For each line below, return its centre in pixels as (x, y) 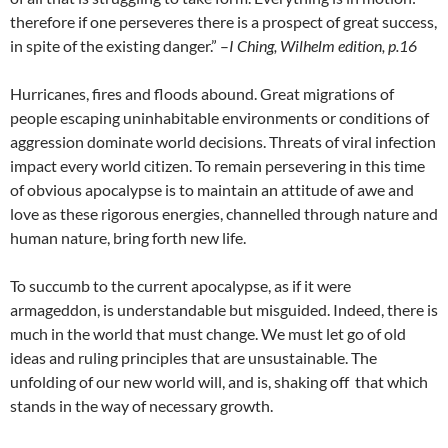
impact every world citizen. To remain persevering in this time (217, 166)
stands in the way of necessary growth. (141, 406)
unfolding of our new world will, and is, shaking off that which (219, 382)
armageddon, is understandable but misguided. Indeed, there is (224, 310)
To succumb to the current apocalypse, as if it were (180, 286)
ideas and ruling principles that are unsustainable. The (193, 358)
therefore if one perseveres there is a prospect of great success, (223, 22)
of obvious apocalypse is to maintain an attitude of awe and (212, 190)
